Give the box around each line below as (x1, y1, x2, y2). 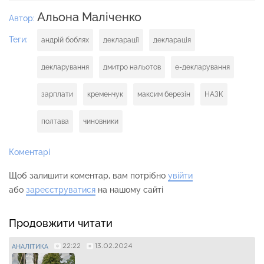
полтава (41, 117, 69, 126)
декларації (103, 36, 139, 45)
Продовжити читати (9, 217, 113, 230)
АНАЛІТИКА (12, 242, 48, 250)
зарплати (41, 90, 73, 99)
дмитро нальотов (103, 63, 161, 72)
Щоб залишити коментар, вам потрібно (9, 171, 168, 181)
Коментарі (9, 147, 50, 157)
